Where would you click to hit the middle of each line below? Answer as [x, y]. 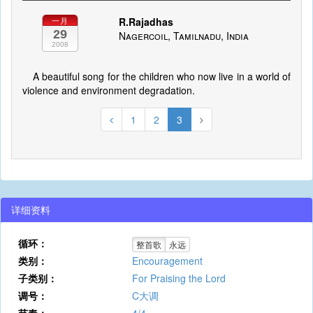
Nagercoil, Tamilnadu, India [183, 36]
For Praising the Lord [179, 278]
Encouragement [167, 261]
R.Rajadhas [146, 22]
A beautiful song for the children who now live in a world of [162, 76]
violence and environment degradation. [109, 90]
